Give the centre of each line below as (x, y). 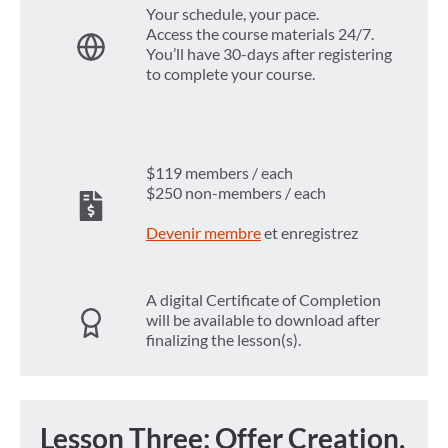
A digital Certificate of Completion (263, 300)
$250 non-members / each (236, 193)
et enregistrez (309, 233)
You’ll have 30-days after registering (269, 54)
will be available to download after (263, 320)
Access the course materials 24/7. (260, 34)
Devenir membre (203, 233)
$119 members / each (219, 173)
